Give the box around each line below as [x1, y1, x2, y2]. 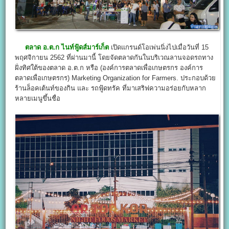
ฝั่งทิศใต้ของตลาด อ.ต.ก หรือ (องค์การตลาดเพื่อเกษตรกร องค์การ [15, 63, 203, 72]
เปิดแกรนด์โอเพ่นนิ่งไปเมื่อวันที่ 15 [109, 43, 209, 51]
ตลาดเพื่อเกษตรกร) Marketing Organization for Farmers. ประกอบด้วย [15, 74, 216, 82]
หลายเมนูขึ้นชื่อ [15, 94, 61, 102]
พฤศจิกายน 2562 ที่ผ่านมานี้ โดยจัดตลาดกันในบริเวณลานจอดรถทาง [15, 53, 214, 61]
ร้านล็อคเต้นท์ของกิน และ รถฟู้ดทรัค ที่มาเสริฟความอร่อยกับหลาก [15, 84, 207, 92]
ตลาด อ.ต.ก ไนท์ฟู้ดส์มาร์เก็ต [25, 43, 109, 51]
